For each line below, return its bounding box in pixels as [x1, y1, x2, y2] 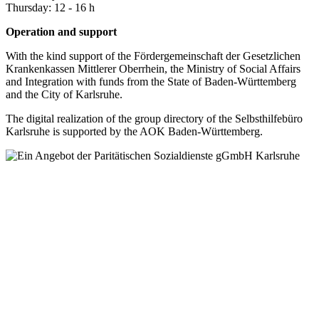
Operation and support [6, 25, 117, 38]
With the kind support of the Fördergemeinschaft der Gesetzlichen [6, 49, 300, 62]
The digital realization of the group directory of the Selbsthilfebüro [6, 112, 303, 125]
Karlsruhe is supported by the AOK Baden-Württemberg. [6, 125, 263, 137]
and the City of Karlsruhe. [6, 88, 122, 100]
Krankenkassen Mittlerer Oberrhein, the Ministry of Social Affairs [6, 62, 300, 75]
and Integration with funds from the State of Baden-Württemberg [6, 75, 296, 88]
